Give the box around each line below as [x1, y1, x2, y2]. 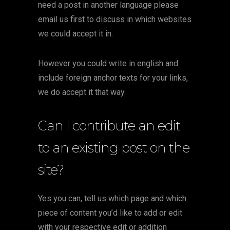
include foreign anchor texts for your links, [38, 73, 188, 83]
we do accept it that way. [38, 87, 126, 97]
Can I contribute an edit [38, 118, 180, 134]
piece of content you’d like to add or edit [38, 208, 182, 218]
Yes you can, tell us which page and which [38, 194, 186, 203]
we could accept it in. [38, 29, 113, 39]
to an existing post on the [38, 140, 189, 156]
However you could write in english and [38, 59, 178, 68]
